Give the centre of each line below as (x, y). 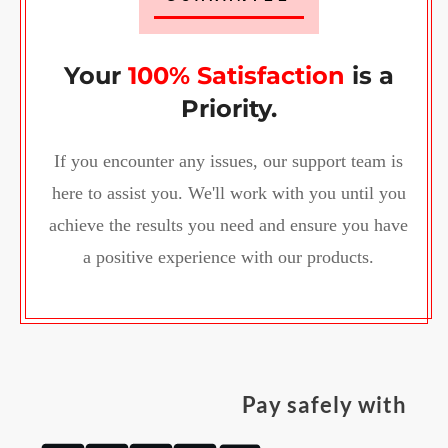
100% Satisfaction (236, 76)
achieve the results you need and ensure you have (228, 225)
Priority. (228, 109)
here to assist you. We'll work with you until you (228, 193)
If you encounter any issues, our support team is (228, 161)
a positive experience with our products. (228, 257)
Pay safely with (324, 405)
